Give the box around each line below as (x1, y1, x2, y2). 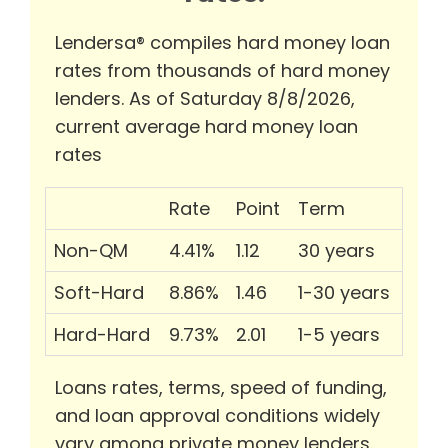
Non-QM (54, 238, 128, 264)
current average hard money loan (55, 114, 358, 140)
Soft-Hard (54, 280, 144, 306)
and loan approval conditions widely (55, 403, 380, 429)
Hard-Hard (54, 322, 150, 348)
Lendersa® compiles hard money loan (55, 30, 390, 56)
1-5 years (298, 322, 380, 348)
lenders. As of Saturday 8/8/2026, (55, 86, 355, 112)
